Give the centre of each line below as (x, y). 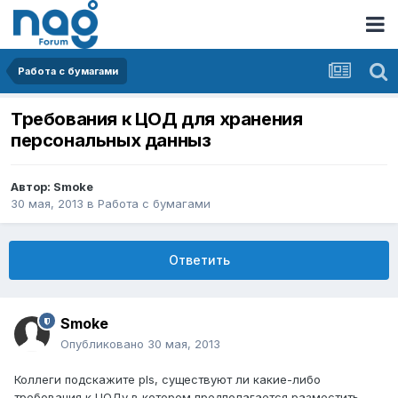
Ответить (199, 260)
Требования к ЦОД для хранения (157, 119)
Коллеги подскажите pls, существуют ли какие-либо (167, 380)
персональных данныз (111, 141)
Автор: (32, 187)
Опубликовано (104, 344)
